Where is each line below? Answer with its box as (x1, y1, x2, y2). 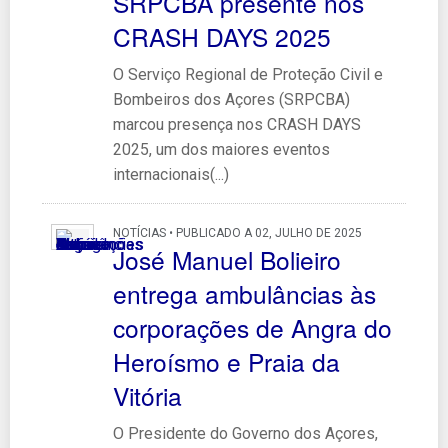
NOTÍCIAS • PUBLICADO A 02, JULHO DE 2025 (112, 225, 362, 240)
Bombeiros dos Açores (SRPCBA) (112, 89, 350, 109)
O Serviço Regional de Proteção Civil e (112, 64, 383, 84)
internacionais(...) (112, 164, 229, 184)
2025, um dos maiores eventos (112, 139, 330, 159)
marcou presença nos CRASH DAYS (112, 114, 361, 134)
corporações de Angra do (112, 309, 392, 345)
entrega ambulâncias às (112, 275, 376, 311)
